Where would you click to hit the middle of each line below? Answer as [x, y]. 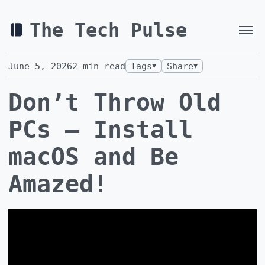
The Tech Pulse [108, 30]
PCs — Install [101, 129]
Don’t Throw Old [115, 102]
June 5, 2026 [40, 66]
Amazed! [58, 184]
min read [101, 66]
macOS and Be [93, 156]
